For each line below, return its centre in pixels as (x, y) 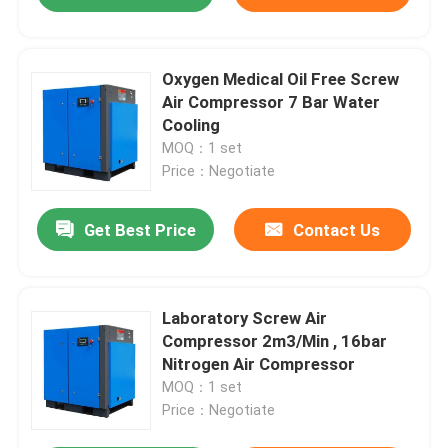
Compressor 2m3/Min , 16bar (275, 341)
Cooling (191, 125)
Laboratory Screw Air (245, 318)
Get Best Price (139, 230)
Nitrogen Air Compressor (259, 364)
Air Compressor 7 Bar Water (271, 102)
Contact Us (336, 230)
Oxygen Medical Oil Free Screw (281, 79)
